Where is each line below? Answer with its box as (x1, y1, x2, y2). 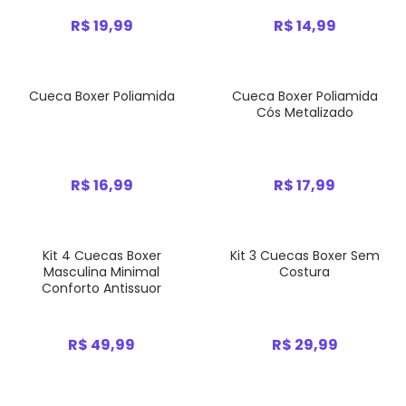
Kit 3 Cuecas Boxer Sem (229, 246, 380, 265)
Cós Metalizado (256, 103, 353, 121)
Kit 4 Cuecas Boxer (42, 246, 161, 265)
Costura (279, 263, 330, 281)
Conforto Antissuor (42, 279, 161, 297)
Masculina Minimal (43, 263, 159, 281)
